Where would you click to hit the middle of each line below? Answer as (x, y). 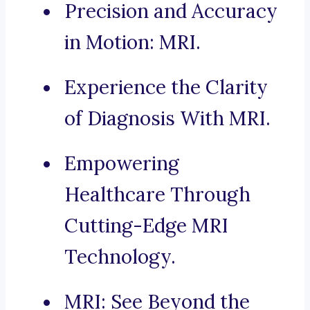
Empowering (122, 164)
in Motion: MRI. (133, 43)
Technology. (120, 257)
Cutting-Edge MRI (146, 226)
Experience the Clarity (166, 88)
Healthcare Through (157, 195)
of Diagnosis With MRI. (167, 119)
